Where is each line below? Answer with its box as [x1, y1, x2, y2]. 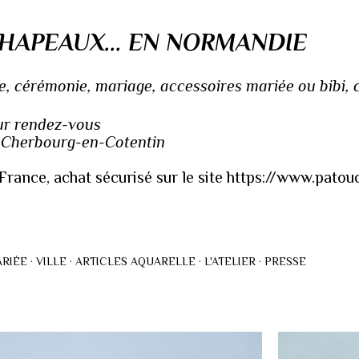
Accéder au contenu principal [79, 11, 280, 29]
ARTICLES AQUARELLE [75, 255, 196, 268]
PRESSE [264, 255, 306, 268]
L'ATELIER [204, 255, 256, 268]
